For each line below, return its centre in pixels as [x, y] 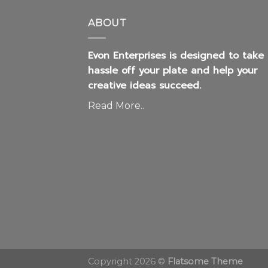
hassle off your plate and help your [173, 36]
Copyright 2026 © [128, 226]
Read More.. [116, 71]
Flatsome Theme [205, 226]
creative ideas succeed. [144, 51]
